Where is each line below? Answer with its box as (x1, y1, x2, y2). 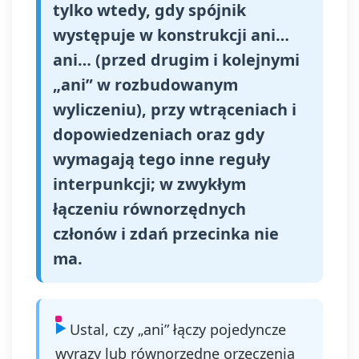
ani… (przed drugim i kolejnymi (53, 49, 300, 71)
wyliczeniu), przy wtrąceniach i (53, 99, 296, 120)
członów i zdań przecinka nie (53, 223, 279, 244)
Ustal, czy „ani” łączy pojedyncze (70, 320, 286, 339)
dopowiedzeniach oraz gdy (53, 123, 264, 145)
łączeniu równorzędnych (53, 198, 246, 220)
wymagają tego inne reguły (53, 148, 270, 170)
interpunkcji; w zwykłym (53, 173, 246, 195)
